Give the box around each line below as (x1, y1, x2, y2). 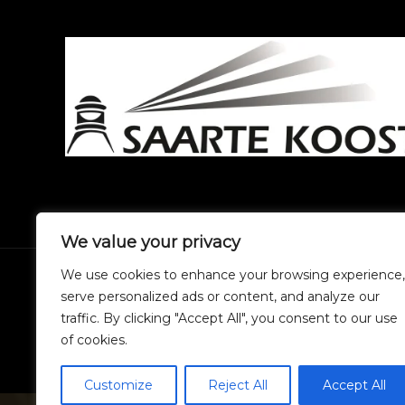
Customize (84, 377, 154, 393)
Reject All (208, 377, 268, 393)
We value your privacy (61, 232, 240, 252)
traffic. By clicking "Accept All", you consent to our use (61, 310, 398, 326)
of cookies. (61, 332, 127, 348)
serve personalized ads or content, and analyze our (61, 288, 380, 305)
